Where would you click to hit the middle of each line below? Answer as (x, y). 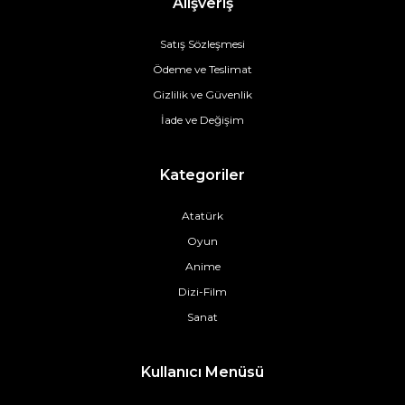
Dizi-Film (202, 292)
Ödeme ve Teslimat (202, 69)
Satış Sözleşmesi (202, 44)
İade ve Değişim (202, 120)
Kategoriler (202, 175)
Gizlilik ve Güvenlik (202, 94)
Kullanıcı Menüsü (202, 372)
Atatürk (202, 216)
